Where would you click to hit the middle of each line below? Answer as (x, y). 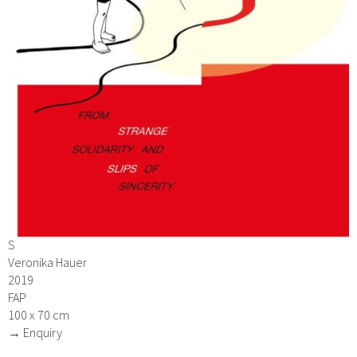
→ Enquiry (35, 333)
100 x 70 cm (39, 315)
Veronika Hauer (47, 263)
